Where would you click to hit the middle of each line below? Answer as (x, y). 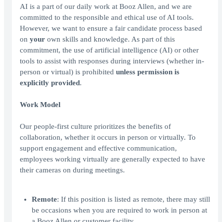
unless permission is (148, 72)
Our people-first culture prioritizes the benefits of (95, 127)
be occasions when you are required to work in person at (119, 210)
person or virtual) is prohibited (68, 72)
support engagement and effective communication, (98, 148)
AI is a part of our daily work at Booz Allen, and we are (106, 7)
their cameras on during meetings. (72, 170)
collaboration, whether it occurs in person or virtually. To (108, 138)
